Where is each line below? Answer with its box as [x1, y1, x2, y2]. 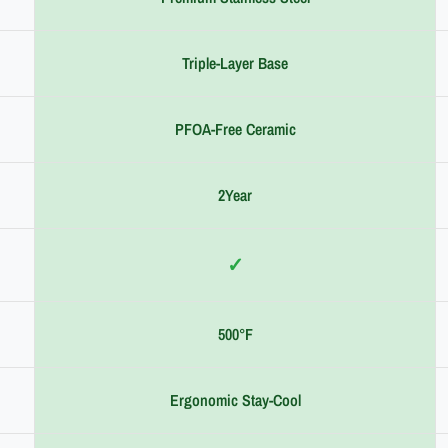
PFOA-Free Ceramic [174, 117, 296, 140]
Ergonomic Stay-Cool [169, 388, 301, 411]
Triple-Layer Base [182, 51, 288, 74]
